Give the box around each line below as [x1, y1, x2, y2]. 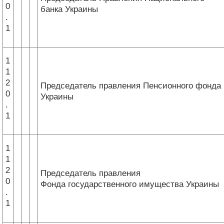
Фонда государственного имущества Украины [40, 179, 219, 189]
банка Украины [40, 4, 98, 14]
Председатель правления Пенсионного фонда [40, 80, 221, 90]
